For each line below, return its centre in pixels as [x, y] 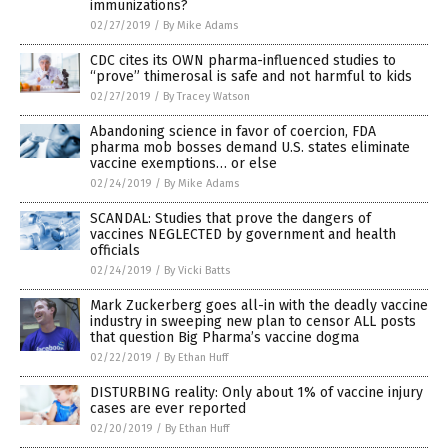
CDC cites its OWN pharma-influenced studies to [243, 60]
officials [115, 250]
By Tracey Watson [206, 96]
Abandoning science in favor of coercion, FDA [233, 131]
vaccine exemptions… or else [183, 163]
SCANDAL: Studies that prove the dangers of [230, 218]
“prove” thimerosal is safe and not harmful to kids [251, 76]
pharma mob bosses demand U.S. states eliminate [250, 147]
